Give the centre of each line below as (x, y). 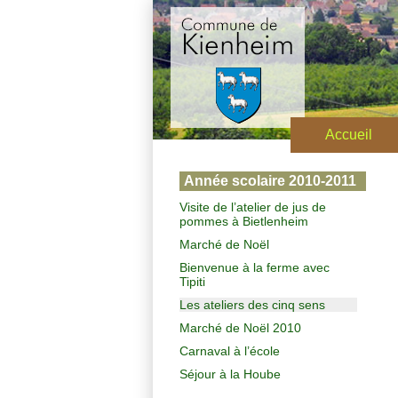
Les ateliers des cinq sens (252, 305)
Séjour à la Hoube (230, 374)
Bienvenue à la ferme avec (255, 268)
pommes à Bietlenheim (244, 222)
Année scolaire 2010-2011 (270, 181)
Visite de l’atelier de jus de (253, 207)
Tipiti (192, 282)
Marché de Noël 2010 (240, 328)
